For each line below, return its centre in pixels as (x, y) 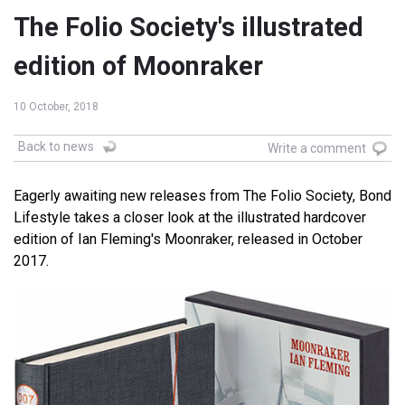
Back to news (56, 147)
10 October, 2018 (56, 107)
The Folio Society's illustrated (188, 28)
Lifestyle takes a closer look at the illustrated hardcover (190, 218)
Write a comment (317, 149)
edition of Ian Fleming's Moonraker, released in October (188, 240)
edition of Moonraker (138, 66)
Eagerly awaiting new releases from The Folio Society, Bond (202, 196)
